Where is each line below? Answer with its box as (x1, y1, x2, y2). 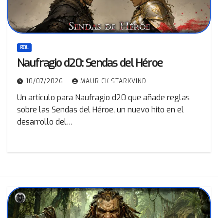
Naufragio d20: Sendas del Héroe (17, 55, 163, 70)
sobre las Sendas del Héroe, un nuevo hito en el (17, 104, 184, 115)
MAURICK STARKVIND (80, 77, 146, 85)
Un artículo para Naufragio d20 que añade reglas (17, 92, 190, 103)
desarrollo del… (17, 116, 73, 127)
